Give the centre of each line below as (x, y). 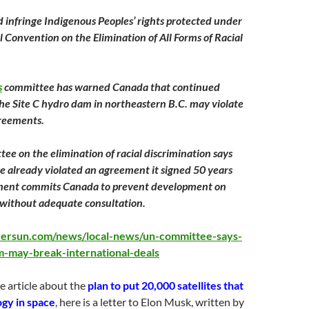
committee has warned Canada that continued (111, 87)
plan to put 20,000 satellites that (166, 285)
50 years (213, 169)
